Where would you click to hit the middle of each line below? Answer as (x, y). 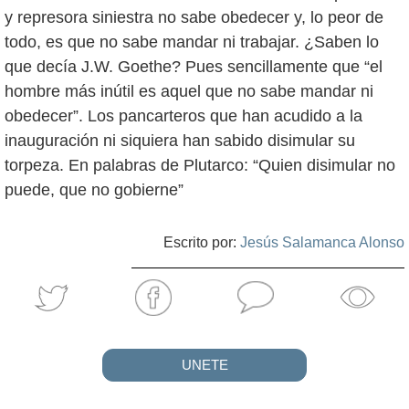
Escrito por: (202, 242)
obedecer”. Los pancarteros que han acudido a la (184, 115)
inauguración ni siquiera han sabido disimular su (180, 140)
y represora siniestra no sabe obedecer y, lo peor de (194, 17)
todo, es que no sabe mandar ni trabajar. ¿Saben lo (192, 42)
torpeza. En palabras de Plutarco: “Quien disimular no (200, 165)
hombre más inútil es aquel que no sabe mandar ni (189, 91)
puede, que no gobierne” (94, 189)
